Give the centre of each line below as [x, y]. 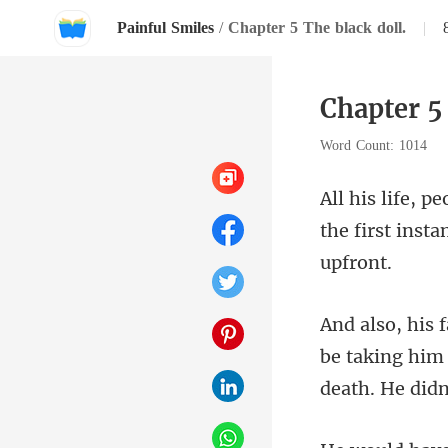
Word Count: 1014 [376, 145]
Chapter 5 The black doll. [317, 27]
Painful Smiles [165, 27]
